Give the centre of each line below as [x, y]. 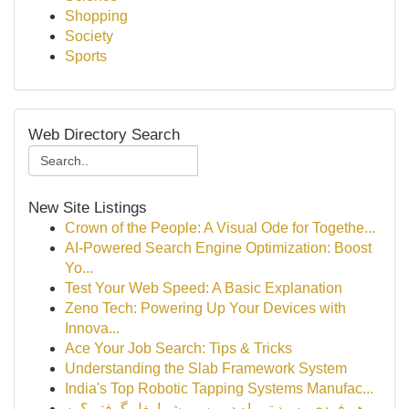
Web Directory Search [104, 134]
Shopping [96, 16]
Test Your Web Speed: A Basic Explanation [204, 288]
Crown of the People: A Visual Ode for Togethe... [220, 228]
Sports [86, 56]
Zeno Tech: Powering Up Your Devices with [205, 308]
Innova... [92, 328]
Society [89, 36]
